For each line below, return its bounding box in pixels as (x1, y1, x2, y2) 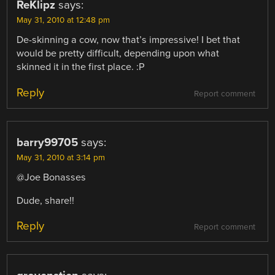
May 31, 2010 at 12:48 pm (17, 15, 110, 26)
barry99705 (17, 135, 79, 149)
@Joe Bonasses (17, 171, 87, 184)
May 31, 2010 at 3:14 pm (17, 152, 106, 163)
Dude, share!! (17, 194, 75, 207)
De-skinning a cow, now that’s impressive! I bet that (17, 34, 241, 47)
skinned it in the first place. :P (17, 61, 145, 74)
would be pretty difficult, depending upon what (17, 47, 220, 60)
